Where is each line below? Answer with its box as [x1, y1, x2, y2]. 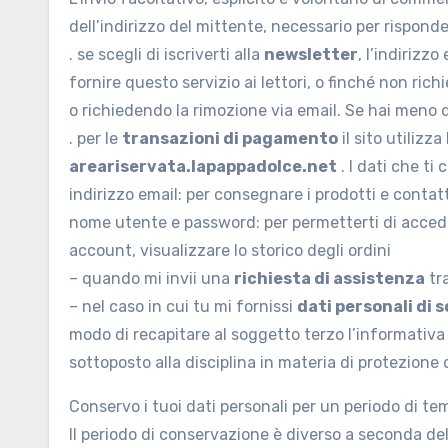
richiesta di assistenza [234, 269, 425, 288]
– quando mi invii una [69, 269, 234, 288]
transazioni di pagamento [122, 129, 338, 148]
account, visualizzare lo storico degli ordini [69, 241, 391, 260]
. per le [69, 129, 122, 148]
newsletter [264, 45, 358, 64]
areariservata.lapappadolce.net [69, 157, 337, 176]
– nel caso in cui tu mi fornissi [69, 297, 297, 316]
